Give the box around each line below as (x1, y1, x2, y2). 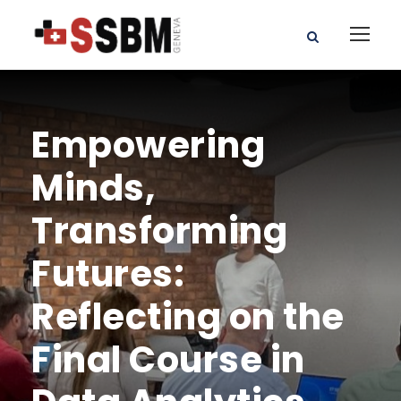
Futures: (31, 248, 184, 299)
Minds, (31, 162, 155, 213)
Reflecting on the (31, 291, 345, 342)
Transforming (31, 205, 287, 256)
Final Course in (31, 334, 305, 385)
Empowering (31, 119, 265, 170)
